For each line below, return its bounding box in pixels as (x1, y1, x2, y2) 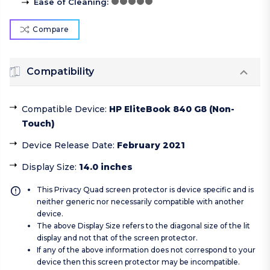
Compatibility (27, 66, 95, 78)
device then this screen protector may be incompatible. (37, 257, 240, 267)
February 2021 (117, 140, 185, 151)
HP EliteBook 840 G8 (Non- (109, 104, 234, 115)
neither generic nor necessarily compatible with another (37, 197, 244, 207)
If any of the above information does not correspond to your (37, 245, 256, 255)
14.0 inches (79, 162, 133, 173)
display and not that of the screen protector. (37, 233, 198, 243)
